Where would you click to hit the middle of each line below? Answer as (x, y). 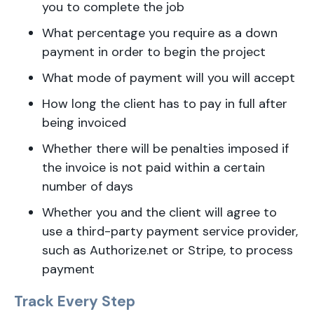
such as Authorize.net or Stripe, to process (168, 250)
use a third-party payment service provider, (170, 231)
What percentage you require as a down (160, 33)
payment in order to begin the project (154, 52)
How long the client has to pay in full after (165, 103)
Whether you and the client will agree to (159, 212)
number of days (88, 186)
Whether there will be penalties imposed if (165, 148)
